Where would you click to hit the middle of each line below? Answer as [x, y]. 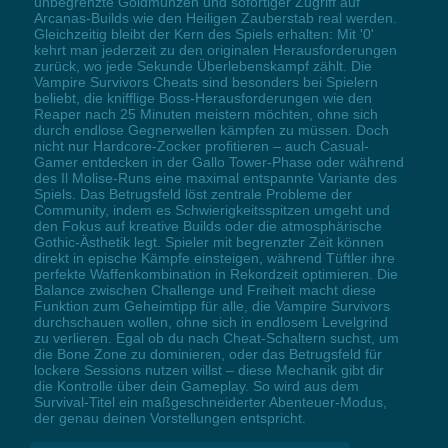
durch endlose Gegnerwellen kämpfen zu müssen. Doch [211, 130]
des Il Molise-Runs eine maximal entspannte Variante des [215, 178]
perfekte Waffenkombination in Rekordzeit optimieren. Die [215, 274]
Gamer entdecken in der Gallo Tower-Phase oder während [218, 162]
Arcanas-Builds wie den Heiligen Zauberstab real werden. [215, 18]
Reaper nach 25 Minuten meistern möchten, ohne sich [205, 114]
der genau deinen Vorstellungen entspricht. [169, 418]
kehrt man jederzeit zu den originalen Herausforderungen [215, 50]
